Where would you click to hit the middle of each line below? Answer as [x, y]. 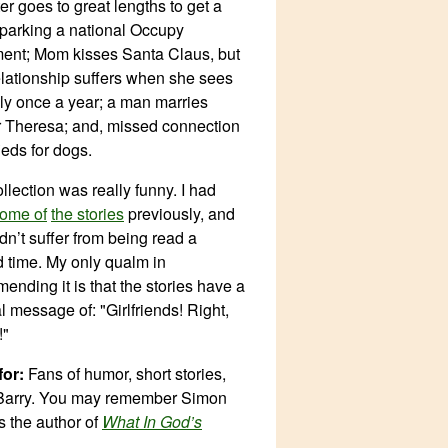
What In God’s [152, 421]
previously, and [179, 213]
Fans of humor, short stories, [125, 373]
